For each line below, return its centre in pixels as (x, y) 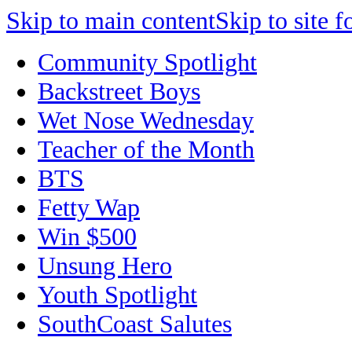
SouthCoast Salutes (135, 324)
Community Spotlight (147, 62)
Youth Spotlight (117, 295)
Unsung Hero (105, 266)
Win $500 (87, 236)
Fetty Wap (89, 207)
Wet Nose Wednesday (146, 120)
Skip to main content (111, 20)
